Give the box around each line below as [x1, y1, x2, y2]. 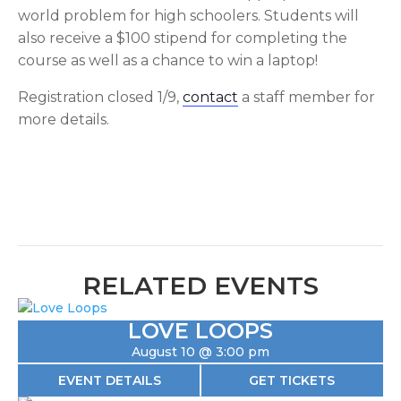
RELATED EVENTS [82, 270, 319, 301]
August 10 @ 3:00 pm [132, 344, 269, 360]
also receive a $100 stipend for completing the [18, 30, 347, 47]
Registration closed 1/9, [18, 89, 183, 106]
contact [183, 89, 238, 106]
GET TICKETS [249, 372, 335, 388]
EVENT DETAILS [57, 372, 161, 388]
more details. [18, 111, 109, 128]
